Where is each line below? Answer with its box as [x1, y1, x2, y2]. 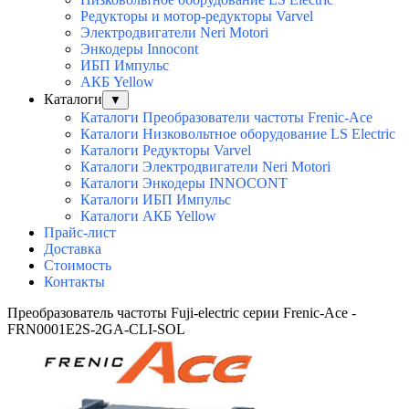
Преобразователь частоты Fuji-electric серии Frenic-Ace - [7, 305, 356, 321]
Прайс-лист [44, 225, 116, 241]
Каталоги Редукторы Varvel [80, 142, 251, 159]
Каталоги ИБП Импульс [80, 192, 231, 208]
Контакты [44, 274, 105, 290]
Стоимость [44, 257, 111, 274]
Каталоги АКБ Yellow [80, 208, 216, 225]
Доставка [44, 241, 101, 257]
